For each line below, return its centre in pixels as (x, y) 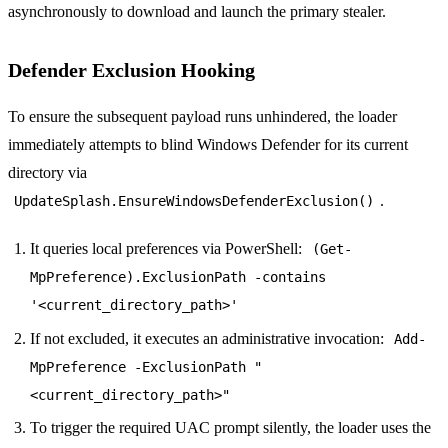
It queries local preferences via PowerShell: (168, 249)
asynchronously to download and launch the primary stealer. (197, 12)
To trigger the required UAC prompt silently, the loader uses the (231, 428)
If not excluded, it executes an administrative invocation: (209, 338)
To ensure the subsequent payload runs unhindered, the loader (202, 117)
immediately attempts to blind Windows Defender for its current (208, 145)
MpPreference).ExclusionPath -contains (178, 277)
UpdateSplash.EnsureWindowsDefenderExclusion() (194, 201)
